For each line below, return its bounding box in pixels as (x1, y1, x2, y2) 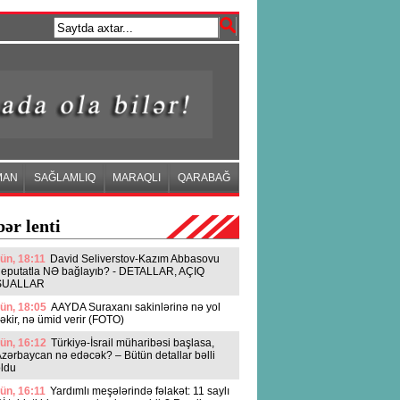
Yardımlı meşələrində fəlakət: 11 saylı (50, 385, 229, 397)
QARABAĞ (178, 171, 230, 184)
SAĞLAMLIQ (33, 171, 96, 184)
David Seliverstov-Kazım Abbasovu (50, 253, 220, 265)
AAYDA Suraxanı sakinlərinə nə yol (51, 301, 221, 313)
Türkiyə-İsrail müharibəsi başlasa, (51, 337, 214, 349)
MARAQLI (112, 171, 161, 184)
